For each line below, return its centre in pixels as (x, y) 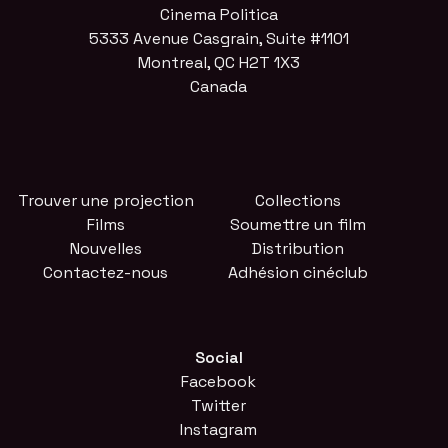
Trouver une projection (105, 200)
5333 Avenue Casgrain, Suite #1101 (218, 39)
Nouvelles (105, 248)
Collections (297, 200)
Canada (219, 87)
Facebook (219, 381)
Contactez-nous (106, 272)
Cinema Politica (218, 15)
